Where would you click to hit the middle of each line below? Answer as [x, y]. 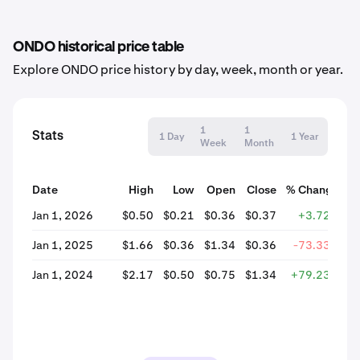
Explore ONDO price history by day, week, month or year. [178, 70]
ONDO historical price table [98, 47]
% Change [313, 190]
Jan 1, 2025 [63, 245]
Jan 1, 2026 [63, 215]
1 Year [304, 137]
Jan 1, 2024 [63, 275]
